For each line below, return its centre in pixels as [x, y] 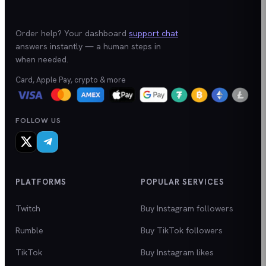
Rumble [29, 230]
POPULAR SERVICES [183, 182]
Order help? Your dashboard [71, 33]
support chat [153, 33]
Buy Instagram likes [177, 252]
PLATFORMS [41, 182]
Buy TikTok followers [182, 230]
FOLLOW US [38, 120]
